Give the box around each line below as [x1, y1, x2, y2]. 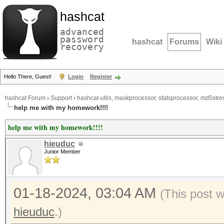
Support [50, 94, 72, 102]
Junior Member [44, 148, 80, 154]
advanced [60, 26, 104, 37]
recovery [60, 41, 104, 52]
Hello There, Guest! [4, 73, 53, 79]
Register [90, 73, 112, 79]
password [60, 34, 104, 44]
